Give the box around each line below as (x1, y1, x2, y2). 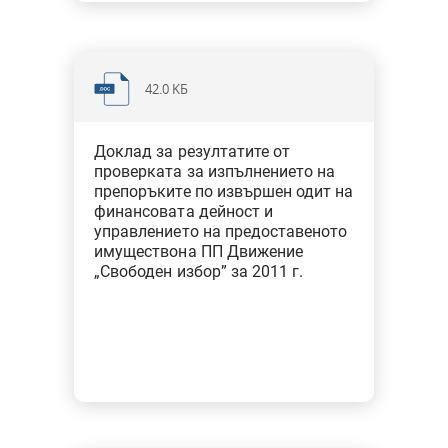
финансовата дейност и (94, 202, 273, 221)
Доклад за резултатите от (94, 142, 290, 161)
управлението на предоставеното (94, 222, 348, 241)
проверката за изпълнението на (94, 162, 336, 181)
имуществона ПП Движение (94, 242, 303, 261)
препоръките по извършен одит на (94, 182, 354, 201)
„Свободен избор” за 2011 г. (94, 262, 304, 281)
